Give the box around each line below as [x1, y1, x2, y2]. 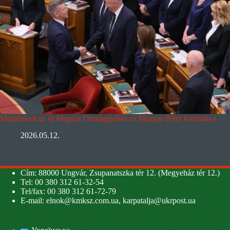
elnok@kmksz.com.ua [46, 196, 119, 205]
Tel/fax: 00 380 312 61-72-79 [21, 187, 116, 196]
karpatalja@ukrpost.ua [123, 196, 196, 205]
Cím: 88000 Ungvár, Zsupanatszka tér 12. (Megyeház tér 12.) [21, 168, 220, 178]
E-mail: [21, 196, 46, 205]
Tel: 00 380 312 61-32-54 [21, 178, 104, 187]
